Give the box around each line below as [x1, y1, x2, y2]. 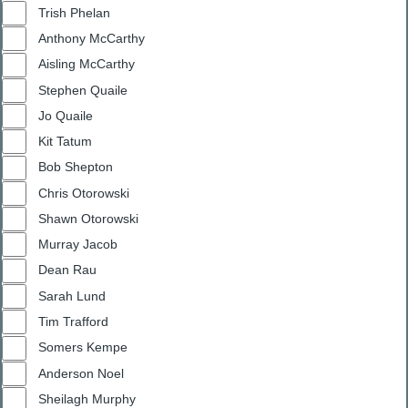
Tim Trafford [38, 314, 108, 330]
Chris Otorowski [38, 185, 129, 200]
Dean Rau [38, 262, 97, 278]
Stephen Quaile [38, 82, 127, 97]
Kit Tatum [56, 134, 92, 149]
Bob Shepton [38, 159, 113, 175]
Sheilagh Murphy [92, 391, 136, 406]
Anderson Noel [38, 365, 124, 381]
